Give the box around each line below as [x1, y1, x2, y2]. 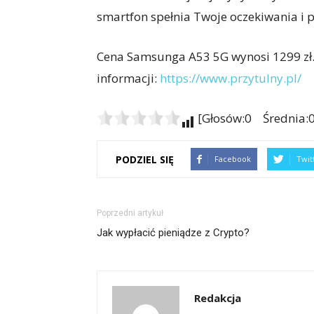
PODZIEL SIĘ [116, 152, 174, 166]
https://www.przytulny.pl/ [160, 70, 301, 86]
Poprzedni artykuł [97, 208, 163, 218]
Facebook [214, 153, 251, 164]
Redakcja [194, 291, 241, 305]
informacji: [97, 70, 160, 86]
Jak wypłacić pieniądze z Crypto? [97, 226, 250, 239]
